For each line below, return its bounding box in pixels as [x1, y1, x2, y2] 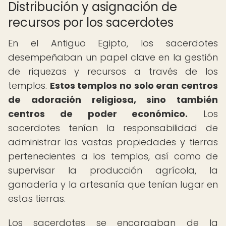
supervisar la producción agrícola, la [8, 164, 218, 177]
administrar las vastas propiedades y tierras [8, 136, 218, 148]
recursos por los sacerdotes [8, 14, 174, 31]
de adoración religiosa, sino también [8, 93, 218, 106]
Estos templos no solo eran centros [49, 79, 218, 92]
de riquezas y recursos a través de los [8, 65, 218, 78]
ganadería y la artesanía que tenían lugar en [8, 178, 218, 191]
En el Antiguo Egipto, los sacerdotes [8, 37, 218, 49]
